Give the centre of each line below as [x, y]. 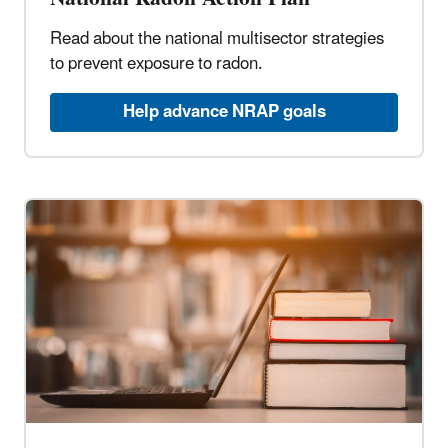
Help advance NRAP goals [224, 112]
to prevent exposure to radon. [156, 64]
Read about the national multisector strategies [217, 39]
